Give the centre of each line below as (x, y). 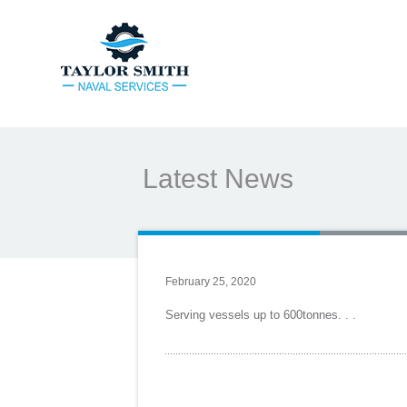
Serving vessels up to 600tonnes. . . (261, 315)
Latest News (218, 179)
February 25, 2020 (211, 282)
